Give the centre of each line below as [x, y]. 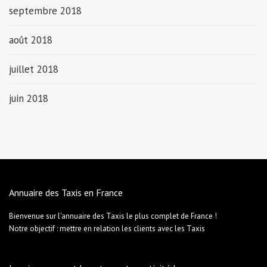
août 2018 [31, 40]
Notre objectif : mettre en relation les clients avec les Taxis [107, 228]
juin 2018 [29, 98]
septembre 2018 [45, 10]
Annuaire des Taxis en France [66, 192]
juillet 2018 [34, 69]
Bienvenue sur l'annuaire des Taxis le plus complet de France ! [113, 216]
